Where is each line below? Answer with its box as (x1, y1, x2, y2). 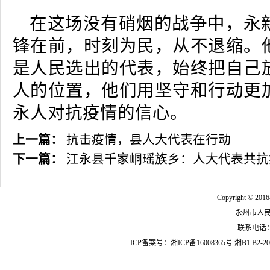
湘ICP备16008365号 (171, 239, 233, 247)
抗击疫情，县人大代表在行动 (66, 133, 231, 146)
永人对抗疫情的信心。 (13, 104, 187, 122)
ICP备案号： (130, 239, 171, 247)
